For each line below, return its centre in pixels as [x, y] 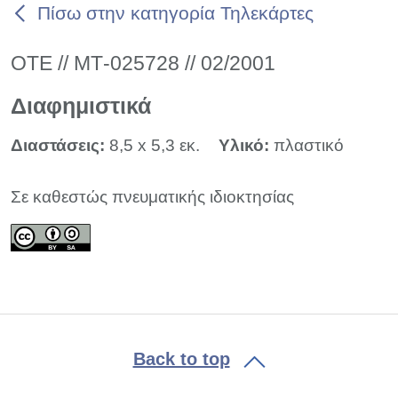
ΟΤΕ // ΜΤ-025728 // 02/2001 [143, 63]
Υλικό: [246, 145]
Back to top [181, 359]
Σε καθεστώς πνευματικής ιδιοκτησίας [152, 196]
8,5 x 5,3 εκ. [155, 145]
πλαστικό [309, 145]
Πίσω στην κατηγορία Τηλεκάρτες [175, 12]
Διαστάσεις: [60, 145]
